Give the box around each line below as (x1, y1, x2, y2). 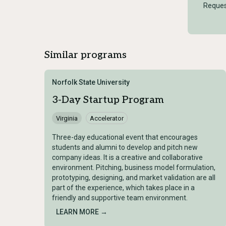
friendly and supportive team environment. (52, 194, 188, 202)
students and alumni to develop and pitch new (52, 143, 198, 152)
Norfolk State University (52, 78, 130, 87)
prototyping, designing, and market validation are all (52, 174, 215, 182)
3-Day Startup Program (52, 94, 164, 106)
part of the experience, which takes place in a (52, 184, 195, 192)
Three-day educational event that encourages (52, 133, 198, 142)
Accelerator (90, 114, 124, 122)
